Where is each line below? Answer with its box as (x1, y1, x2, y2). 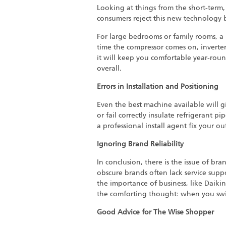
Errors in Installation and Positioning (97, 82, 218, 91)
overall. (97, 64, 122, 73)
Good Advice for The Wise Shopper (97, 208, 214, 216)
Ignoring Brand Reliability (97, 140, 184, 148)
